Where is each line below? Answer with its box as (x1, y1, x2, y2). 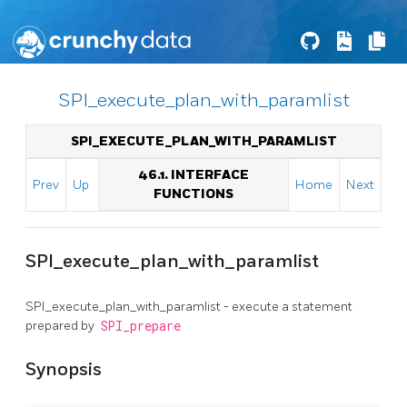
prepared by (25, 317, 97, 333)
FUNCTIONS (154, 186, 233, 202)
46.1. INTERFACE (138, 167, 249, 183)
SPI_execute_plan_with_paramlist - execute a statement (25, 298, 352, 314)
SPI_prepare (100, 317, 181, 334)
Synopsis (25, 358, 102, 381)
